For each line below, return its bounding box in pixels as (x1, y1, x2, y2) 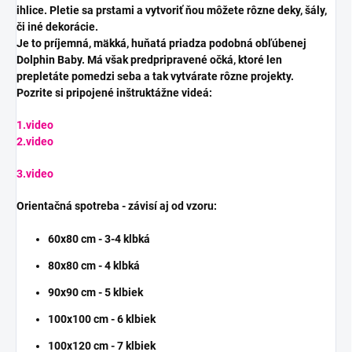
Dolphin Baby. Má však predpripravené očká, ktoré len (16, 53, 282, 67)
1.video (16, 119, 53, 132)
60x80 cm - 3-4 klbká (48, 233, 150, 246)
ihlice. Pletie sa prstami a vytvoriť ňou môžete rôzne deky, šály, (16, 4, 327, 17)
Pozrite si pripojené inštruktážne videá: (16, 86, 212, 100)
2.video (16, 135, 53, 148)
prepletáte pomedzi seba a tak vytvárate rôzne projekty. (16, 70, 294, 83)
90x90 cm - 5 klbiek (48, 286, 143, 299)
